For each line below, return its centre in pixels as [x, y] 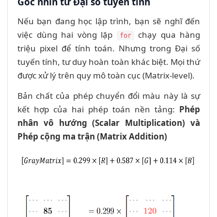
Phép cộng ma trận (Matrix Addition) [92, 136]
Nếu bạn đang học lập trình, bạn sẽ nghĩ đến [109, 21]
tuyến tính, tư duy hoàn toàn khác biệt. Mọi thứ [109, 62]
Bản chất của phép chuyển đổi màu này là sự [109, 95]
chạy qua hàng [167, 34]
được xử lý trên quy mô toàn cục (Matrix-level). [106, 75]
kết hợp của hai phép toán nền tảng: [98, 109]
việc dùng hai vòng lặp [67, 34]
